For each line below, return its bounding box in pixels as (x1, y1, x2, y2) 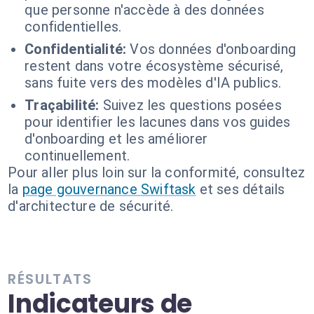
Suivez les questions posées (102, 97, 282, 114)
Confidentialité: (25, 41, 127, 57)
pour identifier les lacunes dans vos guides (25, 114, 291, 130)
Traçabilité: (25, 97, 100, 114)
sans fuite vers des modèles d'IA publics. (25, 74, 281, 91)
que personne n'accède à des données (25, 1, 264, 18)
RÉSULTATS (8, 269, 93, 289)
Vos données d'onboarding (130, 41, 296, 57)
